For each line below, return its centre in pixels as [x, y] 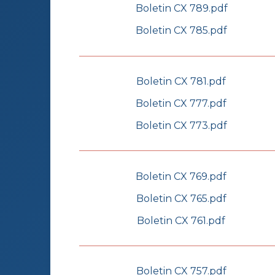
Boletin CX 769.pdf [181, 176]
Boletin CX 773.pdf [181, 125]
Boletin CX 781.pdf [181, 81]
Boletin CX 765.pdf [181, 198]
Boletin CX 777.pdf [181, 103]
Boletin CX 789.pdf [181, 9]
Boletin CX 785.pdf [181, 31]
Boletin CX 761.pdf [181, 220]
